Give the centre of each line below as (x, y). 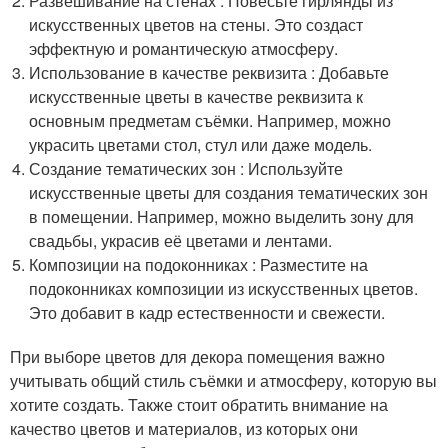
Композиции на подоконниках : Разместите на (199, 264)
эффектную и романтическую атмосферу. (184, 48)
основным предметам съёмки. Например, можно (210, 120)
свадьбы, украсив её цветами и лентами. (181, 240)
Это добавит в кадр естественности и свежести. (207, 312)
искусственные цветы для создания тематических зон (229, 192)
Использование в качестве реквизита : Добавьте (209, 72)
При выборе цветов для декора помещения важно (197, 356)
